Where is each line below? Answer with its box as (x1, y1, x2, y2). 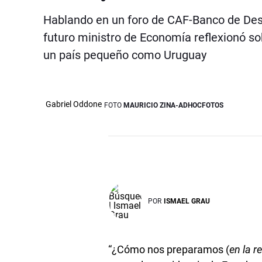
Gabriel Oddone (46, 99, 102, 109)
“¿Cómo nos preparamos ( (108, 243, 230, 256)
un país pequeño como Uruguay (43, 47, 206, 62)
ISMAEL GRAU (164, 196, 211, 205)
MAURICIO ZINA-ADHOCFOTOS (123, 101, 223, 109)
